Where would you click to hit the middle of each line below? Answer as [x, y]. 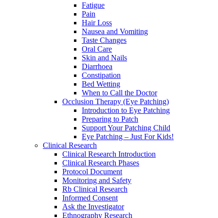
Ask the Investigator [93, 207]
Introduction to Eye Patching [126, 110]
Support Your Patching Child [126, 128]
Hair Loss [97, 23]
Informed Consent [90, 198]
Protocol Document [92, 172]
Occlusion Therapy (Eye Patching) [116, 102]
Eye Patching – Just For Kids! [128, 137]
